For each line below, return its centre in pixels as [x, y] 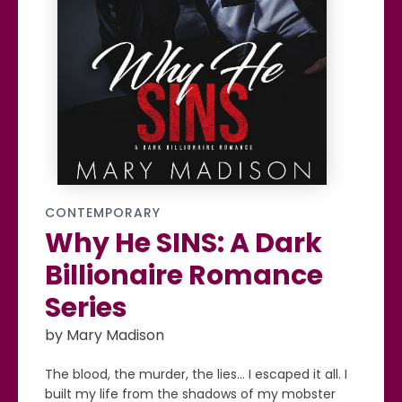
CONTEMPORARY [103, 213]
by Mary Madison [105, 336]
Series [86, 308]
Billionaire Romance [184, 276]
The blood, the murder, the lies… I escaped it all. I [196, 375]
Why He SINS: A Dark [184, 244]
